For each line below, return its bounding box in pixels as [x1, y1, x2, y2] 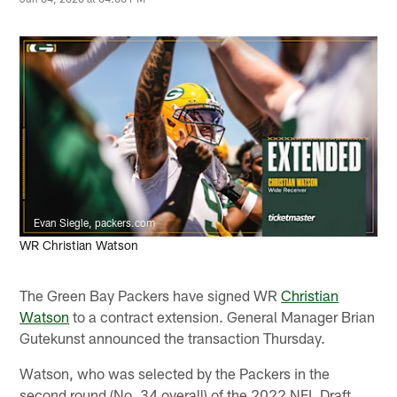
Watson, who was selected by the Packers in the [19, 363, 331, 382]
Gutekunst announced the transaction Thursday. [19, 328, 326, 346]
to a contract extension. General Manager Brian [69, 307, 376, 325]
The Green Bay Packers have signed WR [19, 285, 282, 304]
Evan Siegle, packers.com [34, 216, 156, 230]
